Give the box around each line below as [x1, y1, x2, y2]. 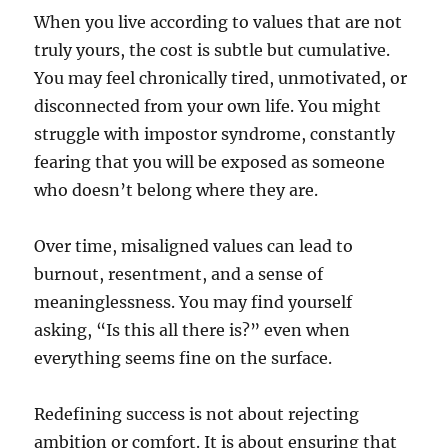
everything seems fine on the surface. [34, 348, 333, 369]
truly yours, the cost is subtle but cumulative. [34, 40, 391, 61]
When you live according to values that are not [34, 12, 403, 33]
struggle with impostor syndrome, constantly [34, 124, 396, 145]
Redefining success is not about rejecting [34, 404, 360, 425]
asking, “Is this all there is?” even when [34, 320, 351, 341]
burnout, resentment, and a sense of [34, 264, 324, 285]
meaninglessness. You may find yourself [34, 292, 353, 313]
